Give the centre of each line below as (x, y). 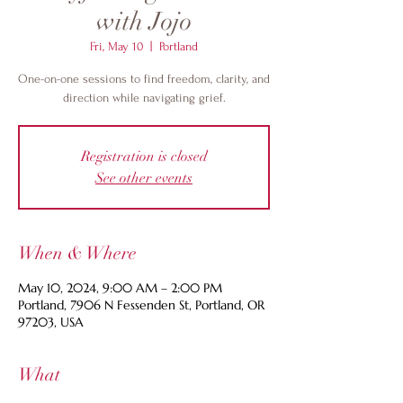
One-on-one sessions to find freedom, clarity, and (144, 79)
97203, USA (51, 322)
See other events (144, 178)
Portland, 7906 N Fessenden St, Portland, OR (141, 305)
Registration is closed (144, 157)
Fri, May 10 (116, 46)
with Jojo (144, 22)
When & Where (77, 253)
